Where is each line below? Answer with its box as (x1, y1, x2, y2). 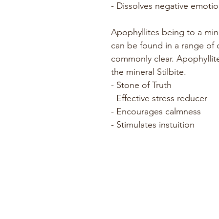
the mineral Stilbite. (111, 66, 186, 77)
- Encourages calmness (111, 106, 201, 117)
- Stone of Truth (111, 80, 172, 90)
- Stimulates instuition (111, 119, 197, 130)
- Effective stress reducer (111, 93, 207, 104)
